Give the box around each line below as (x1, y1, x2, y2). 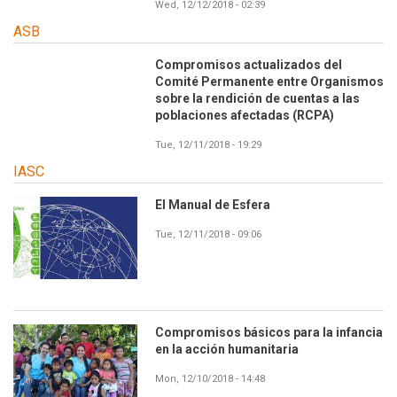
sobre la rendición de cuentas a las (155, 90, 360, 105)
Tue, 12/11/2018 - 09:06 (155, 228, 261, 240)
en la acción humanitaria (155, 341, 299, 356)
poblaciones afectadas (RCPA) (155, 107, 334, 122)
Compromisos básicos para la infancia (155, 324, 383, 339)
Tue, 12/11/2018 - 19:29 (155, 138, 261, 151)
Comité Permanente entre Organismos (155, 74, 384, 89)
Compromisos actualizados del (155, 57, 342, 72)
